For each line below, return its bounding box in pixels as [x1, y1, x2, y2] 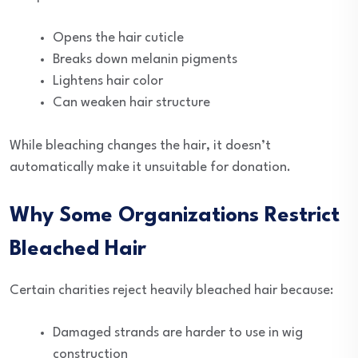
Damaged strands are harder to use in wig [53, 326, 303, 340]
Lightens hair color [53, 74, 163, 88]
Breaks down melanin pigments [53, 53, 237, 66]
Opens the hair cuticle [53, 31, 184, 45]
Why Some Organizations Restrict [10, 205, 340, 226]
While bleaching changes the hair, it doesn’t [10, 139, 271, 153]
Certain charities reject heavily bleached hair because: [10, 284, 333, 297]
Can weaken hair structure [53, 96, 210, 109]
